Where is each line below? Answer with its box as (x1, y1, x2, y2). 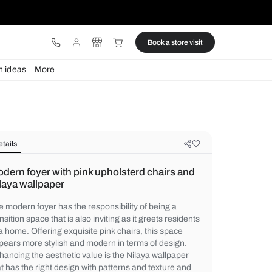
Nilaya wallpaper (83, 209, 172, 223)
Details (87, 165, 116, 174)
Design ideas (67, 76, 127, 87)
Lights (30, 76, 58, 87)
